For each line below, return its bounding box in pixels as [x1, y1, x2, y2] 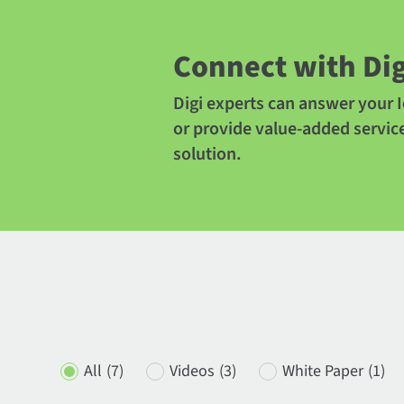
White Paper [282, 360, 364, 382]
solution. [173, 142, 242, 167]
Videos [170, 360, 216, 382]
